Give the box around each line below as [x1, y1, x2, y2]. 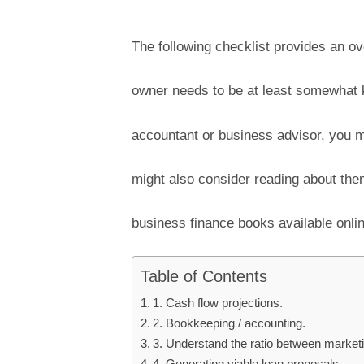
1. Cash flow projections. [153, 296, 287, 310]
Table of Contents [141, 267, 267, 286]
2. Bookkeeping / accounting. [153, 316, 310, 331]
